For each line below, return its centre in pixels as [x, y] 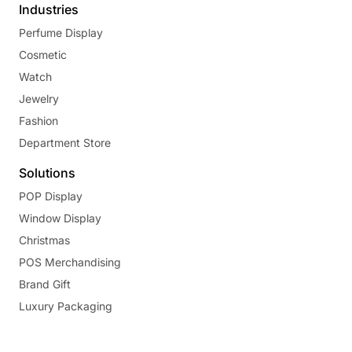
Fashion [38, 121]
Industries [49, 9]
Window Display [60, 218]
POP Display [51, 196]
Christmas [44, 240]
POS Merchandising [70, 262]
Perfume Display [61, 33]
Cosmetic [43, 55]
